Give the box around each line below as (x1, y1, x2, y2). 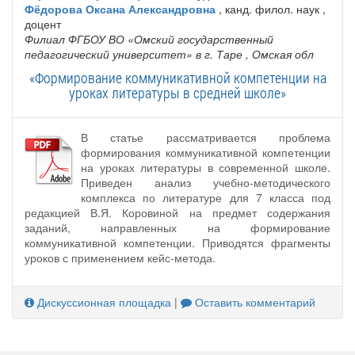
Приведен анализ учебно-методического (81, 174, 330, 191)
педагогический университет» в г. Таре (25, 46, 242, 63)
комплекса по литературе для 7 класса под (81, 189, 330, 206)
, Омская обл (246, 46, 314, 63)
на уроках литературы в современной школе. (81, 159, 330, 176)
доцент (25, 16, 61, 32)
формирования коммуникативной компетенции (81, 144, 330, 161)
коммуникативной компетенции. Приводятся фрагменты (25, 235, 330, 251)
